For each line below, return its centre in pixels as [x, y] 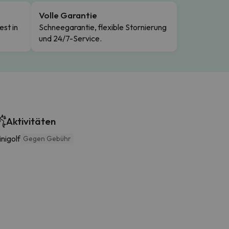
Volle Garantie [68, 15]
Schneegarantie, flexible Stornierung [103, 27]
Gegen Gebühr [47, 138]
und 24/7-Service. [70, 38]
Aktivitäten [31, 121]
